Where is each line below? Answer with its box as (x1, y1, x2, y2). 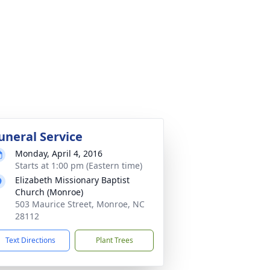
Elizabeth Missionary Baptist (15, 174, 130, 186)
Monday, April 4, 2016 (15, 148, 102, 159)
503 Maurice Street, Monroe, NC (15, 198, 145, 210)
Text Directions (5, 235, 55, 245)
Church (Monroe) (15, 186, 83, 198)
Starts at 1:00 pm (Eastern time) (15, 160, 142, 171)
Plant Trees (95, 235, 133, 245)
